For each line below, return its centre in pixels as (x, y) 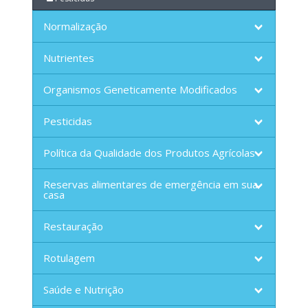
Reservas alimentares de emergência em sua (150, 185)
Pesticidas (67, 121)
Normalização (75, 26)
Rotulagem (69, 258)
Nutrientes (68, 58)
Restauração (73, 227)
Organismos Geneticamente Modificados (140, 90)
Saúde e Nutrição (83, 290)
